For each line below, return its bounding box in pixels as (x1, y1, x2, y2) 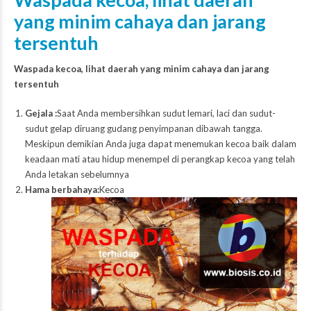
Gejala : (24, 108, 57, 119)
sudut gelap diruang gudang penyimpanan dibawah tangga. (24, 123, 262, 135)
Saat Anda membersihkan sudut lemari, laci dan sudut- (56, 108, 276, 119)
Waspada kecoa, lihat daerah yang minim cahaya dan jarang (14, 63, 269, 75)
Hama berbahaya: (24, 184, 99, 196)
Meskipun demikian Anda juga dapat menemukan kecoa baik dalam (24, 138, 296, 150)
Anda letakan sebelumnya (24, 169, 129, 180)
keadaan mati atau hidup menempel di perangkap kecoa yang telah (24, 153, 295, 165)
